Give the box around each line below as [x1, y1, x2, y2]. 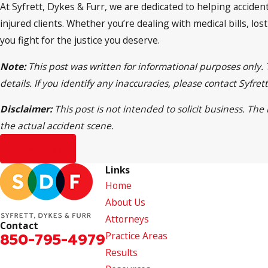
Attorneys [105, 212, 149, 226]
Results [105, 246, 138, 260]
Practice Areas [105, 229, 167, 243]
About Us [105, 196, 145, 209]
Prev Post [14, 141, 62, 156]
